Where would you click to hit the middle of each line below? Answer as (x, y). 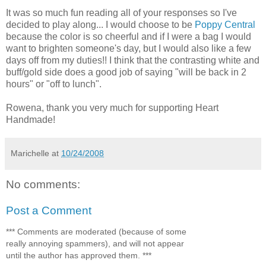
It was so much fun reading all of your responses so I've (121, 13)
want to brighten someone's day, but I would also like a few (129, 49)
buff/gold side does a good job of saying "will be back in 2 (126, 72)
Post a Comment (49, 210)
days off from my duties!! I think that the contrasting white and (133, 61)
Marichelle (30, 153)
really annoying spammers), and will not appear (95, 244)
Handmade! (31, 120)
